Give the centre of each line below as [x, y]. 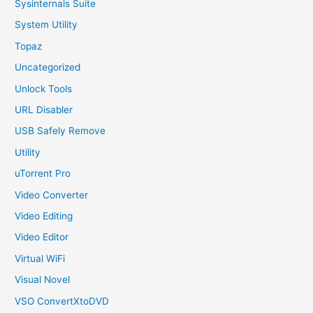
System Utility [46, 25]
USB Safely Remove [60, 131]
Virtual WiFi [40, 258]
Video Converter [52, 195]
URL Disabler [44, 109]
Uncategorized [48, 67]
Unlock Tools [44, 88]
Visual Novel [43, 280]
